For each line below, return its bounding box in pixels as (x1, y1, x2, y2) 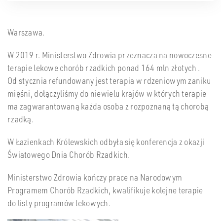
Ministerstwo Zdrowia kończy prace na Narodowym (7, 171, 183, 184)
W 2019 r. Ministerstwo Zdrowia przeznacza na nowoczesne (7, 49, 212, 61)
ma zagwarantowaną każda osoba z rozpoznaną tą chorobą (7, 100, 209, 112)
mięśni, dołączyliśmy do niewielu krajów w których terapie (7, 87, 207, 100)
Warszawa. (7, 26, 45, 38)
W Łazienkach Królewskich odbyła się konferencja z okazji (7, 136, 205, 148)
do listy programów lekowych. (7, 197, 111, 209)
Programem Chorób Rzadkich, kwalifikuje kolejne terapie (7, 184, 203, 196)
